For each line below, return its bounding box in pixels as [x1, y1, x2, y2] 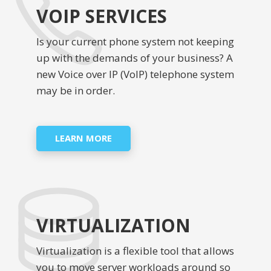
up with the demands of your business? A [36, 51, 233, 65]
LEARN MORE [55, 132, 112, 145]
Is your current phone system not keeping [36, 34, 234, 49]
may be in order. [36, 83, 115, 98]
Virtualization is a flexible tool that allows [36, 244, 234, 258]
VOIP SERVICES [36, 4, 167, 29]
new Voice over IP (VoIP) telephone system [36, 67, 234, 82]
